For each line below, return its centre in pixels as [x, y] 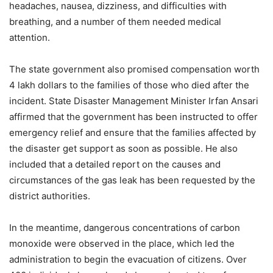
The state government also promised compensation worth [134, 69]
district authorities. [50, 196]
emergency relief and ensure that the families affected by [133, 132]
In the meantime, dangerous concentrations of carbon [125, 227]
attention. [30, 37]
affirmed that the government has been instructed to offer [133, 116]
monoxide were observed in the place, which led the [122, 243]
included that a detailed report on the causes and [115, 164]
